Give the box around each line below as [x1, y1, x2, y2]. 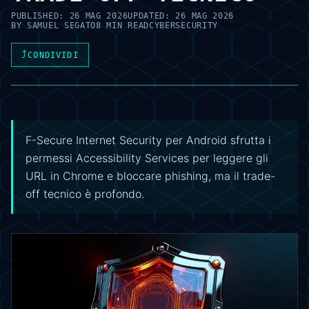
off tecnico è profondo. [26, 187, 144, 201]
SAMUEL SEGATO [27, 21, 97, 30]
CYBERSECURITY [149, 21, 218, 30]
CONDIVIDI [28, 50, 79, 60]
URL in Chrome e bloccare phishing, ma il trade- [26, 169, 275, 183]
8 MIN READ [96, 21, 149, 30]
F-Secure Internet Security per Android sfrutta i [26, 133, 271, 147]
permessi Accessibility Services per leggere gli [26, 151, 268, 165]
